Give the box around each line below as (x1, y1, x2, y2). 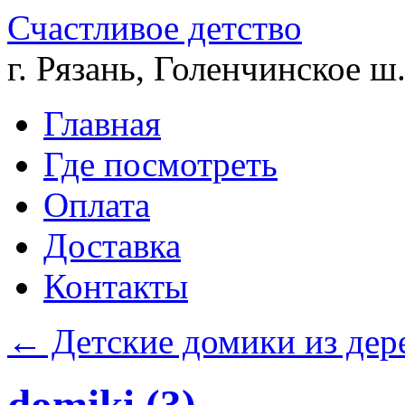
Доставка (43, 226, 181, 265)
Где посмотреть (43, 145, 278, 184)
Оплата (43, 185, 150, 224)
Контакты (43, 267, 188, 306)
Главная (43, 104, 161, 143)
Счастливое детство (7, 8, 302, 47)
